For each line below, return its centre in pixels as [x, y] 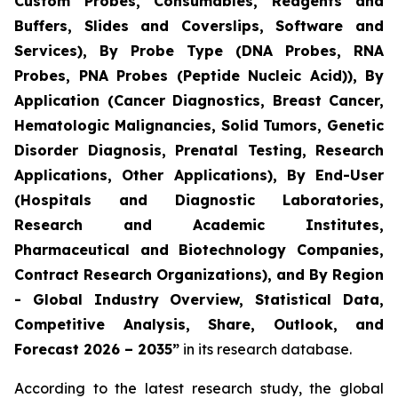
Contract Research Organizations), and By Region [199, 275]
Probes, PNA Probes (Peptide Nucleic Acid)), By [199, 76]
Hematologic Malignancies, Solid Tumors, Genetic [199, 125]
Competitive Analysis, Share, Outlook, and [199, 324]
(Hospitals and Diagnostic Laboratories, [199, 200]
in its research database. [266, 349]
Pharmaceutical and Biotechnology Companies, [199, 250]
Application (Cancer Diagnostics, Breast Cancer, [199, 100]
